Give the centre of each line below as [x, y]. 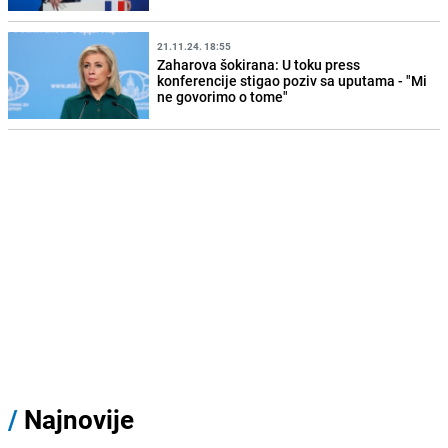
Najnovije [79, 420]
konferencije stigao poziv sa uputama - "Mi [292, 80]
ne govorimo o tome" [223, 96]
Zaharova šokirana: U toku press [259, 64]
